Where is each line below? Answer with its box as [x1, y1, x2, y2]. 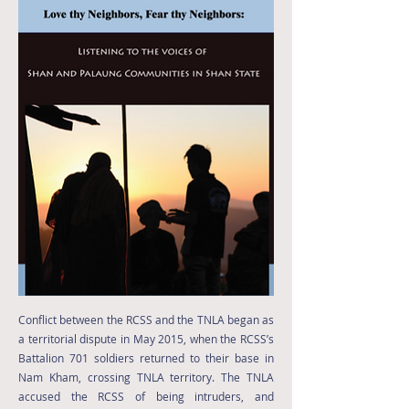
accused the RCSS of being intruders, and [18, 389, 274, 404]
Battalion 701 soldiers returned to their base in [18, 351, 274, 365]
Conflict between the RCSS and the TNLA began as [18, 312, 274, 327]
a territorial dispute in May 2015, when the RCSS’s [18, 331, 274, 346]
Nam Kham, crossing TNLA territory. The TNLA [18, 370, 274, 384]
